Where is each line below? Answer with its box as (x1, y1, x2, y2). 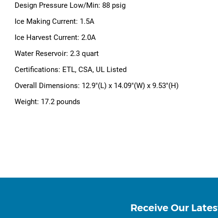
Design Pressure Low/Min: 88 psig (15, 1, 126, 10)
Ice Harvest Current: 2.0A (15, 33, 96, 42)
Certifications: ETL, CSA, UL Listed (15, 65, 127, 74)
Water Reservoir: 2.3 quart (15, 49, 99, 58)
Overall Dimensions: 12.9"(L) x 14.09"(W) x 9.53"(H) (15, 81, 179, 91)
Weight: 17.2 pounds (15, 97, 80, 107)
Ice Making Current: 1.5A (15, 17, 94, 26)
